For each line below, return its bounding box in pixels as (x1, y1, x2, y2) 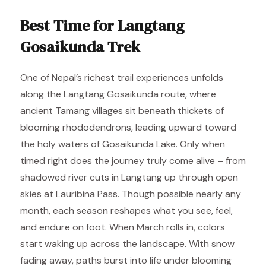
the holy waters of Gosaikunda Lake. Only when (20, 138, 225, 150)
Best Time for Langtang (20, 15, 184, 36)
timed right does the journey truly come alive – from (20, 154, 246, 167)
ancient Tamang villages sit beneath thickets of (20, 104, 224, 117)
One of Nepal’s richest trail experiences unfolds (20, 71, 223, 84)
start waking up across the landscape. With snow (20, 237, 235, 250)
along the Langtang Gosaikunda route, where (20, 88, 216, 100)
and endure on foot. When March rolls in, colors (20, 221, 225, 233)
